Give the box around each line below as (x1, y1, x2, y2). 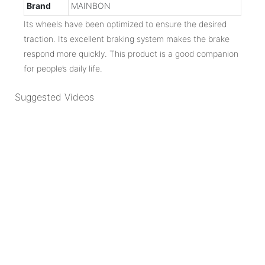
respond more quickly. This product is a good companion (24, 48, 238, 59)
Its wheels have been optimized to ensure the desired (24, 18, 227, 29)
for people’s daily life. (24, 63, 102, 73)
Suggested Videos (15, 91, 94, 104)
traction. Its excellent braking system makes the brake (24, 33, 230, 44)
